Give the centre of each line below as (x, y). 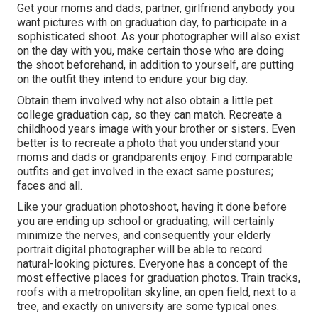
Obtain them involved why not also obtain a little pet (145, 100)
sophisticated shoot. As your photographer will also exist (158, 36)
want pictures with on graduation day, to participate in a (152, 22)
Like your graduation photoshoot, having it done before (152, 207)
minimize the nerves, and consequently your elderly (144, 235)
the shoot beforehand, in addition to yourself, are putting (155, 65)
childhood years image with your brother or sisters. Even (156, 128)
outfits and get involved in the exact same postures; (145, 171)
